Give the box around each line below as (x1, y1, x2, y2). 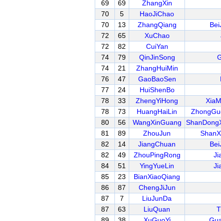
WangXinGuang (132, 118, 182, 126)
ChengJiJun (138, 184, 176, 191)
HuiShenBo (139, 86, 175, 94)
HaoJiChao (140, 10, 174, 18)
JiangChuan (138, 140, 176, 148)
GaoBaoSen (138, 75, 176, 83)
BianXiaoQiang (134, 173, 180, 181)
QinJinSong (139, 53, 175, 61)
